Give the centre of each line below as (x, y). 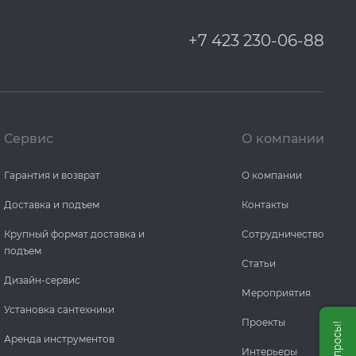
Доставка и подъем (52, 205)
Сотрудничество (283, 234)
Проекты (263, 322)
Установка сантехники (60, 310)
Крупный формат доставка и (75, 234)
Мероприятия (276, 293)
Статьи (259, 263)
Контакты (265, 205)
